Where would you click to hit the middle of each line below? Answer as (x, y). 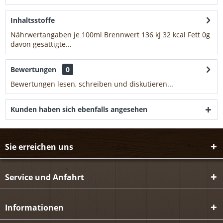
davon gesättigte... (41, 44)
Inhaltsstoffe (33, 20)
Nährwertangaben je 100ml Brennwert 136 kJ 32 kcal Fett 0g (110, 35)
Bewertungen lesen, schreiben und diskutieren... (92, 84)
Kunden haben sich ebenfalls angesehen (79, 110)
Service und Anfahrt (45, 177)
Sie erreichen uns (39, 147)
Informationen (34, 208)
